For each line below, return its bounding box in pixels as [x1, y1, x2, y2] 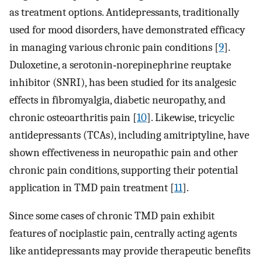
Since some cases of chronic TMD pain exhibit [9, 209, 215, 223]
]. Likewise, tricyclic [147, 111, 235, 124]
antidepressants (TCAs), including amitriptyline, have [9, 128, 249, 142]
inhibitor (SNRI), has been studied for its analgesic [9, 75, 236, 89]
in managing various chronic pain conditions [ [9, 40, 219, 54]
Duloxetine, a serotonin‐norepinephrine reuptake [9, 58, 231, 71]
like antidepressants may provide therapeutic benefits [9, 244, 250, 258]
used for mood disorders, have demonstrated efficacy [9, 23, 245, 36]
